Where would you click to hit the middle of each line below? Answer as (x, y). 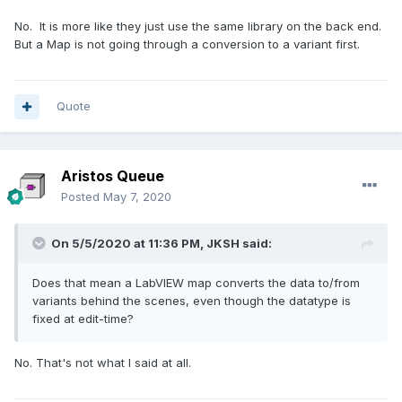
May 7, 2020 (137, 197)
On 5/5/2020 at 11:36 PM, (129, 244)
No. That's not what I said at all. (105, 363)
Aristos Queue (113, 176)
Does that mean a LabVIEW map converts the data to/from (196, 283)
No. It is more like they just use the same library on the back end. (200, 26)
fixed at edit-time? (83, 319)
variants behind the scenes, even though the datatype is (192, 301)
